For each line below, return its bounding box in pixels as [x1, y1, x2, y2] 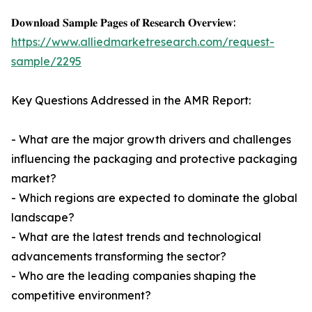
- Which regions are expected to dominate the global [11, 191, 297, 205]
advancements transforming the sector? [11, 249, 226, 264]
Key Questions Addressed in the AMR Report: [11, 93, 251, 108]
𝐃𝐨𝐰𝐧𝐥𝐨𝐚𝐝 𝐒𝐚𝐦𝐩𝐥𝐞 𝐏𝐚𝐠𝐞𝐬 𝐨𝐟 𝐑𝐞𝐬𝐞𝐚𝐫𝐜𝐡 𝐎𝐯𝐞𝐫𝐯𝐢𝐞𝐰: [11, 15, 235, 30]
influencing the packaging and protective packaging [11, 152, 297, 166]
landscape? [11, 210, 75, 225]
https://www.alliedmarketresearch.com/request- [11, 35, 274, 49]
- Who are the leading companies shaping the [11, 269, 256, 283]
